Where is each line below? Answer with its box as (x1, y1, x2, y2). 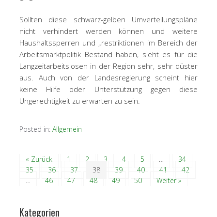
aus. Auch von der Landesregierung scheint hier (19, 73, 198, 83)
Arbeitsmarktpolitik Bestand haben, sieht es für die (19, 49, 198, 60)
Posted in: (19, 124, 52, 134)
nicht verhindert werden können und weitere (19, 26, 198, 36)
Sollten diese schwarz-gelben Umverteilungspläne (19, 15, 198, 25)
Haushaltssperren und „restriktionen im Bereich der (19, 38, 198, 48)
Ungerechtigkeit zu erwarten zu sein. (19, 96, 140, 106)
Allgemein (52, 124, 82, 134)
